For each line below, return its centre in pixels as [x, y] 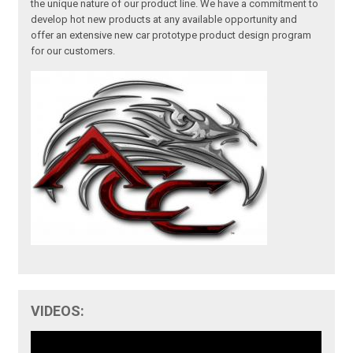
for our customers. [73, 50]
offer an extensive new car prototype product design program [171, 35]
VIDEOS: [58, 310]
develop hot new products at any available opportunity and [164, 19]
